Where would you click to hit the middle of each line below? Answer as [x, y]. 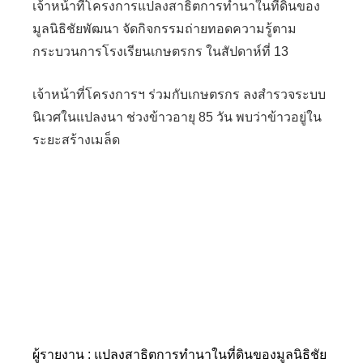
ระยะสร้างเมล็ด [76, 140]
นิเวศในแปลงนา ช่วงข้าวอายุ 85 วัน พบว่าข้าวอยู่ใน [177, 117]
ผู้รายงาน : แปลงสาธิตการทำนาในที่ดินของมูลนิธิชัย [179, 354]
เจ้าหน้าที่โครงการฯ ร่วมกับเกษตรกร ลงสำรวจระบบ [179, 94]
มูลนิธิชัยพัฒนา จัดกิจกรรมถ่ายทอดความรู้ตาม [164, 29]
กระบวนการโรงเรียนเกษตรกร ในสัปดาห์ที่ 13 [160, 51]
